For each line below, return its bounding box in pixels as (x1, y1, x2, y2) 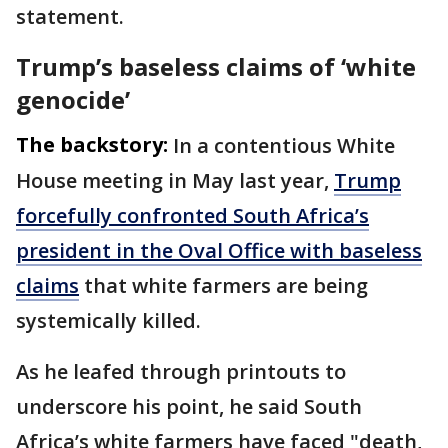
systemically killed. (16, 306, 201, 334)
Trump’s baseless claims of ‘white (16, 49, 416, 83)
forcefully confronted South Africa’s (16, 201, 369, 229)
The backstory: (16, 130, 168, 158)
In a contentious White (173, 131, 395, 159)
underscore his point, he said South (16, 392, 362, 420)
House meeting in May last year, (16, 166, 334, 194)
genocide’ (16, 82, 130, 116)
